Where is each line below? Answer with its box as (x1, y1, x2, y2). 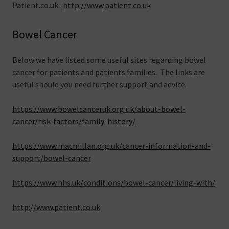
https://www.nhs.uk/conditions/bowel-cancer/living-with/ (12, 177, 215, 188)
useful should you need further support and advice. (12, 79, 187, 89)
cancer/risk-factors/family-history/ (12, 116, 135, 126)
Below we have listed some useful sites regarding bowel (12, 55, 206, 65)
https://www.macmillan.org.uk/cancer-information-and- (12, 141, 211, 151)
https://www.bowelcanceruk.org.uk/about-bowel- (12, 104, 186, 114)
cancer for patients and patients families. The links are (12, 67, 205, 77)
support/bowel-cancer (12, 153, 91, 163)
